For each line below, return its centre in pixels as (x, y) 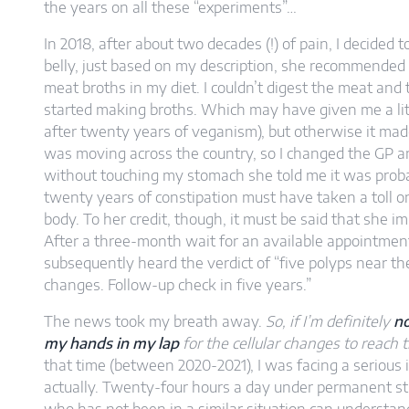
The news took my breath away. (155, 322)
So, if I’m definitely (330, 322)
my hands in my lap (111, 344)
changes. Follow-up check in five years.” (178, 285)
